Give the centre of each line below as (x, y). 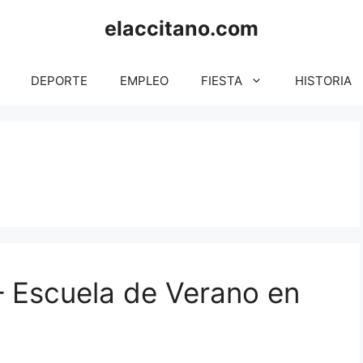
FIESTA (222, 81)
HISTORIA (323, 81)
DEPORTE (59, 81)
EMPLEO (144, 81)
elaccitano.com (181, 28)
